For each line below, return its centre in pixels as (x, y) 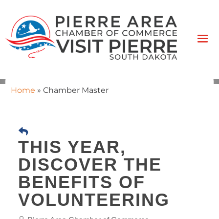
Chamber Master (76, 90)
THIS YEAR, (72, 147)
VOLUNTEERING (94, 199)
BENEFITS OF (81, 182)
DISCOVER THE (90, 164)
